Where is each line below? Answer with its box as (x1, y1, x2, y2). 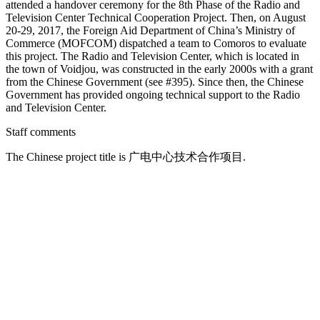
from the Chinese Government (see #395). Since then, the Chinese (6, 75, 304, 88)
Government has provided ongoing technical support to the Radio (6, 88, 300, 101)
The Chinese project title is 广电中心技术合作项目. (6, 150, 246, 163)
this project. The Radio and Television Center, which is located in (6, 49, 299, 62)
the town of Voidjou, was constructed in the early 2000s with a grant (6, 62, 313, 75)
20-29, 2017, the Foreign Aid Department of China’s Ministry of (6, 24, 295, 36)
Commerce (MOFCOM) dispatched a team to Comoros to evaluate (6, 36, 306, 49)
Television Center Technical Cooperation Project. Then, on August (6, 11, 306, 24)
